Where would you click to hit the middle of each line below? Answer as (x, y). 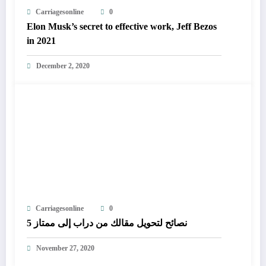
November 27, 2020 (65, 248)
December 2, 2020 (63, 66)
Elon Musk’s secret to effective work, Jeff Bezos (122, 26)
